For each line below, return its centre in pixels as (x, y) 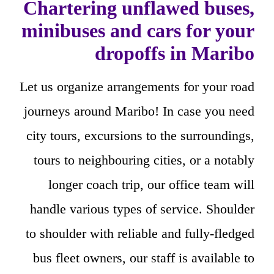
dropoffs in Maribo (175, 54)
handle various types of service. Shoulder (142, 209)
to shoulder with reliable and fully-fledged (140, 234)
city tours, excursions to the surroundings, (140, 136)
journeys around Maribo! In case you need (139, 111)
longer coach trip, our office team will (151, 185)
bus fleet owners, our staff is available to (144, 258)
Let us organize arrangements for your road (137, 87)
